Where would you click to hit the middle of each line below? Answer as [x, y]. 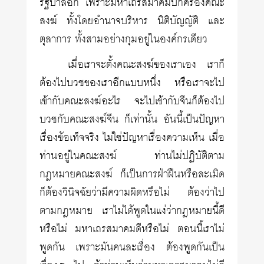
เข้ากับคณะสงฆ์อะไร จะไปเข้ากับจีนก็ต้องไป [132, 101]
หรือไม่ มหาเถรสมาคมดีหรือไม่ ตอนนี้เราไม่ [132, 229]
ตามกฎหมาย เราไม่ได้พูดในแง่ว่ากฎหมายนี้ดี [132, 211]
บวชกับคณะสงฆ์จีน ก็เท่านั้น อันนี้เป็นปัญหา [132, 120]
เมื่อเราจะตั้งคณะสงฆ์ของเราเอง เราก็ [146, 65]
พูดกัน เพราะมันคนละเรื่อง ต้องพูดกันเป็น [132, 247]
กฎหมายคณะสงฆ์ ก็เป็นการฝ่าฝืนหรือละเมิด [132, 174]
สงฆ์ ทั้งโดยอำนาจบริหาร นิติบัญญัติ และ [132, 21]
